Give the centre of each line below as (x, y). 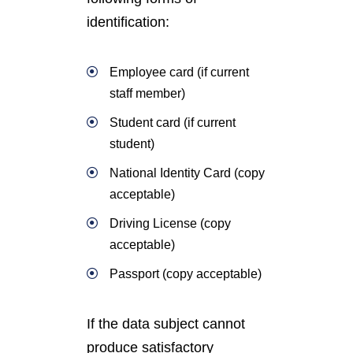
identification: (128, 22)
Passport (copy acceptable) (186, 274)
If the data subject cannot (166, 324)
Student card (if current (173, 123)
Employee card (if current (179, 72)
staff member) (147, 93)
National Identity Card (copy (187, 173)
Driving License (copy (170, 223)
